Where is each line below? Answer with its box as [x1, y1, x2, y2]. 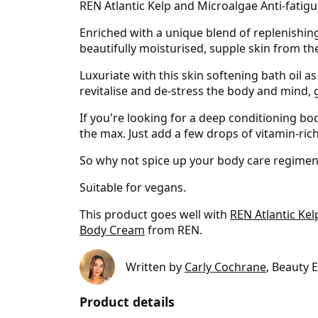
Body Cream [79, 222, 145, 238]
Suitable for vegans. [79, 180, 186, 196]
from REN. [145, 222, 202, 238]
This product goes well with [79, 207, 230, 223]
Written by [126, 258, 185, 275]
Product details [79, 293, 175, 311]
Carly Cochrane [185, 258, 266, 275]
